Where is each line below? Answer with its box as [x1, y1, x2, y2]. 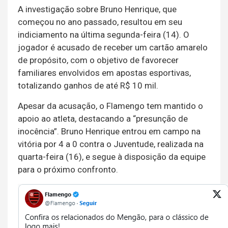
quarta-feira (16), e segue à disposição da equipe [18, 152, 206, 162]
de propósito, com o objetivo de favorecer [18, 55, 179, 66]
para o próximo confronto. [18, 164, 118, 175]
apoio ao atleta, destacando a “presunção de [18, 113, 188, 124]
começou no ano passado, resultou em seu [18, 17, 182, 27]
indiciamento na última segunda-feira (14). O [18, 30, 189, 40]
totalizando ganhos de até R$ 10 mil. [18, 80, 158, 91]
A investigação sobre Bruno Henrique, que [18, 4, 177, 15]
